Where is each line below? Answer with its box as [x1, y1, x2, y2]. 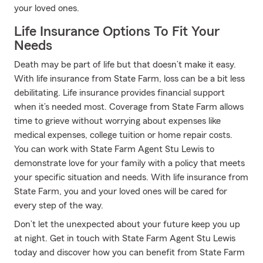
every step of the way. [14, 201, 103, 210]
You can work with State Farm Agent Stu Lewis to [14, 144, 214, 154]
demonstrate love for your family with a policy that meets [14, 159, 245, 168]
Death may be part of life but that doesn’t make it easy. [14, 60, 236, 69]
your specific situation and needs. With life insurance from [14, 173, 248, 182]
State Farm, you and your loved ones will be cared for [14, 187, 227, 196]
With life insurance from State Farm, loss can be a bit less [14, 74, 245, 83]
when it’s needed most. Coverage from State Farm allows [14, 102, 244, 112]
